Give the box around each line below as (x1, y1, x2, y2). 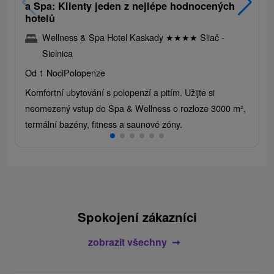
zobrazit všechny (87, 234, 167, 249)
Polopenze (64, 65, 105, 79)
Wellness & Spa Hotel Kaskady (42, 30, 166, 43)
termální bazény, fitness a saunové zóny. (25, 117, 182, 130)
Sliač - (198, 30, 224, 43)
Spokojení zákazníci (77, 207, 197, 226)
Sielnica (42, 46, 73, 59)
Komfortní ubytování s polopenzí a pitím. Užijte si (25, 85, 215, 98)
